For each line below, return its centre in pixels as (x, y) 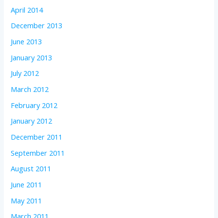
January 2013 (32, 57)
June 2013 (27, 42)
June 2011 (27, 184)
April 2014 (27, 9)
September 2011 (38, 153)
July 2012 (25, 73)
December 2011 (37, 136)
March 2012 (30, 89)
